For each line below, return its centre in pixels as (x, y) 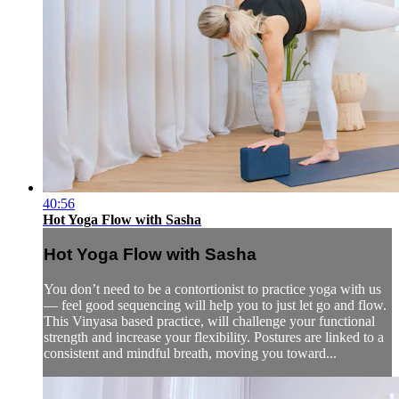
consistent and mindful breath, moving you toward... (190, 354)
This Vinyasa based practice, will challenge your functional (209, 322)
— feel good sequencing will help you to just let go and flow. (215, 305)
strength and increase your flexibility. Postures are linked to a (214, 338)
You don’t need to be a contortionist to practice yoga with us (212, 289)
